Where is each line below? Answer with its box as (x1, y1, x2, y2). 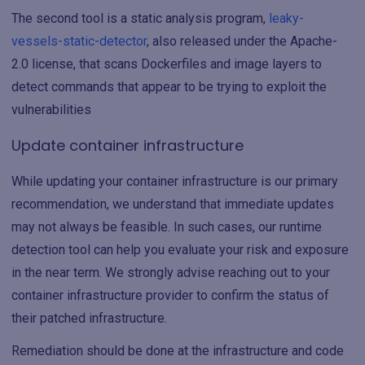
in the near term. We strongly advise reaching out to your (11, 264, 330, 280)
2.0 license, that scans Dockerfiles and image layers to (11, 55, 322, 72)
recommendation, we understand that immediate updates (11, 196, 334, 212)
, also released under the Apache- (147, 33, 337, 49)
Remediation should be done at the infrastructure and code (11, 342, 344, 358)
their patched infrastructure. (11, 310, 167, 326)
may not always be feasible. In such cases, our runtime (11, 218, 322, 235)
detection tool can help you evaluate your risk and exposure (11, 241, 349, 257)
